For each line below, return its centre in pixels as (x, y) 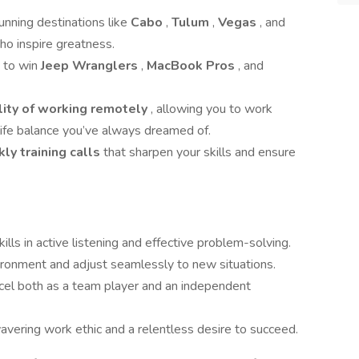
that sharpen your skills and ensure (200, 152)
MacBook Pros (192, 66)
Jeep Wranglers (91, 66)
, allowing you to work (212, 109)
